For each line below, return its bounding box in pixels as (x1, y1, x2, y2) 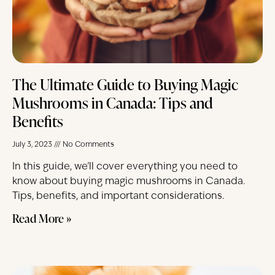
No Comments (61, 141, 114, 149)
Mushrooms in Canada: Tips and (12, 92, 213, 114)
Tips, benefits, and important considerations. (12, 192, 224, 202)
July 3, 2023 (12, 141, 54, 149)
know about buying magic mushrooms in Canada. (12, 177, 245, 187)
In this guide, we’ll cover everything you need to (12, 162, 238, 172)
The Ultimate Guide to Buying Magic (12, 74, 238, 96)
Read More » (12, 210, 71, 227)
